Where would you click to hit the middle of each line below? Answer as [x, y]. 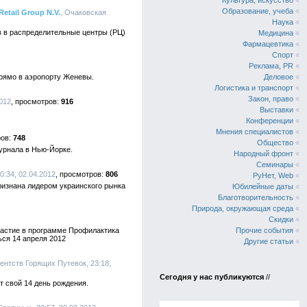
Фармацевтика [268, 44]
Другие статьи [269, 241]
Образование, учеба [258, 11]
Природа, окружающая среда [243, 208]
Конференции [270, 121]
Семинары [275, 164]
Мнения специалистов [255, 132]
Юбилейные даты [263, 186]
